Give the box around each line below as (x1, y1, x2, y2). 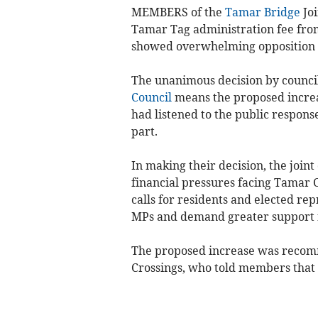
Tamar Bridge (224, 4, 300, 19)
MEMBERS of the (131, 4, 225, 19)
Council (131, 89, 172, 104)
